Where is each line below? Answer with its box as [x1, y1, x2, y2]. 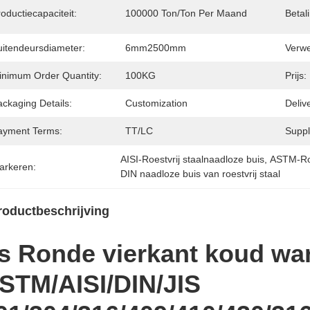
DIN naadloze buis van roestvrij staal [120, 168, 281, 179]
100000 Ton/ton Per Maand [125, 8, 247, 19]
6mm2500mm [125, 42, 186, 53]
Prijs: [285, 70, 307, 81]
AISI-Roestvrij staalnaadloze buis [120, 154, 265, 165]
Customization [125, 98, 188, 109]
